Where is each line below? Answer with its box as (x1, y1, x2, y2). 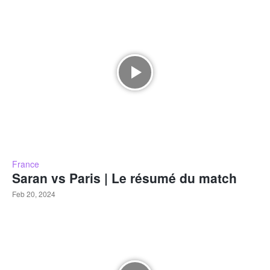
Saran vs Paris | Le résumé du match (12, 169, 237, 187)
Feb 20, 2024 (12, 189, 55, 199)
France (12, 158, 39, 171)
